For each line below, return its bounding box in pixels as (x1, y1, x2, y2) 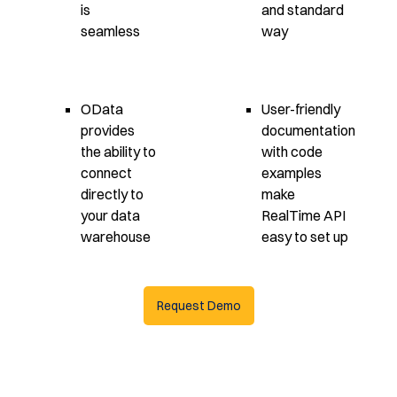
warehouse (80, 227, 151, 245)
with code (261, 142, 323, 160)
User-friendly (261, 99, 340, 118)
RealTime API (261, 206, 346, 224)
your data (80, 206, 140, 224)
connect (80, 163, 132, 182)
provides (80, 121, 135, 139)
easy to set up (261, 227, 348, 245)
